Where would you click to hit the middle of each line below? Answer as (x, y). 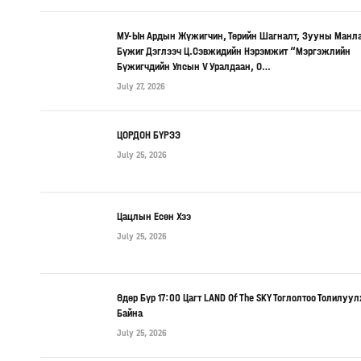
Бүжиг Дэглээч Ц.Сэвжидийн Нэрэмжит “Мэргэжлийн (234, 51)
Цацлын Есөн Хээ (154, 216)
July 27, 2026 (141, 86)
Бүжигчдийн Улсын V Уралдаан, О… (194, 66)
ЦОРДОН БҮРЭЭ (149, 135)
